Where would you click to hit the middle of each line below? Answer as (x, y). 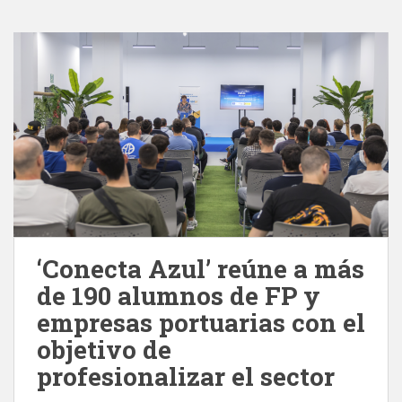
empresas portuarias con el (201, 323)
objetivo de (104, 350)
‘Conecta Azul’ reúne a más (201, 269)
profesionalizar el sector (186, 376)
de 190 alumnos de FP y (179, 296)
